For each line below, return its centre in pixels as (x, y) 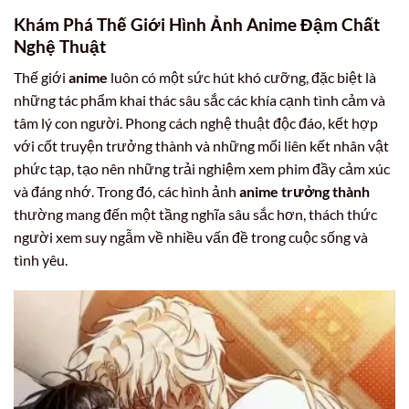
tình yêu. (41, 260)
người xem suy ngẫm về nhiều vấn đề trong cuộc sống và (191, 237)
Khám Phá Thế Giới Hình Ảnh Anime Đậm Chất (197, 24)
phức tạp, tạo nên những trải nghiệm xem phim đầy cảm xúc (202, 169)
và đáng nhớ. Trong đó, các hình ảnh (126, 192)
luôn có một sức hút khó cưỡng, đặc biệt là (242, 78)
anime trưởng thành (304, 192)
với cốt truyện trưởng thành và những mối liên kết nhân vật (201, 146)
